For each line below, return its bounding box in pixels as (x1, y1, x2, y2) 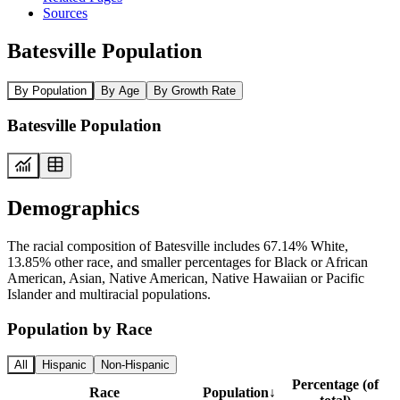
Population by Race (7, 319, 152, 338)
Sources (43, 4, 87, 21)
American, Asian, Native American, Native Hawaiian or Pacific (7, 270, 364, 286)
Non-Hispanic (101, 358, 170, 372)
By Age (101, 83, 139, 97)
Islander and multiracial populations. (7, 286, 211, 302)
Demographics (7, 196, 139, 220)
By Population (14, 83, 87, 97)
